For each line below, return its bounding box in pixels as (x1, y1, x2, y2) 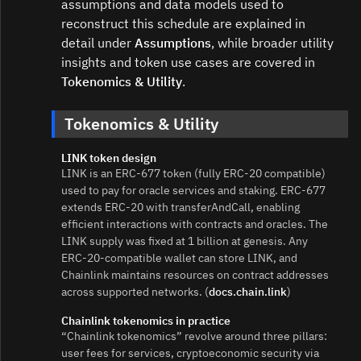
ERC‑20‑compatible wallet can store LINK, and (61, 251, 297, 266)
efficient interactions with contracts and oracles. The (61, 217, 328, 232)
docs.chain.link (209, 284, 287, 300)
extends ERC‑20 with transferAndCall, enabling (61, 200, 300, 215)
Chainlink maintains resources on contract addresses (61, 268, 329, 283)
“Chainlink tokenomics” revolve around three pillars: (61, 329, 327, 344)
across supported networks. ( (61, 284, 209, 300)
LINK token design (61, 151, 156, 166)
